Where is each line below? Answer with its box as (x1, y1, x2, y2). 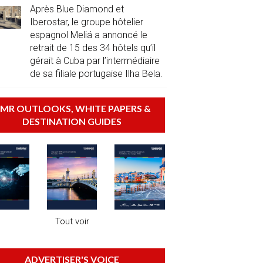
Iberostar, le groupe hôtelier (29, 16, 143, 28)
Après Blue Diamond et (29, 3, 124, 15)
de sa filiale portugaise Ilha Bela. (29, 68, 163, 79)
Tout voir (55, 215, 89, 227)
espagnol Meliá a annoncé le (29, 29, 147, 41)
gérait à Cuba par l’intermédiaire (29, 55, 160, 66)
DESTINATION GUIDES (22, 116, 122, 127)
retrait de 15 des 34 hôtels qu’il (29, 42, 156, 53)
